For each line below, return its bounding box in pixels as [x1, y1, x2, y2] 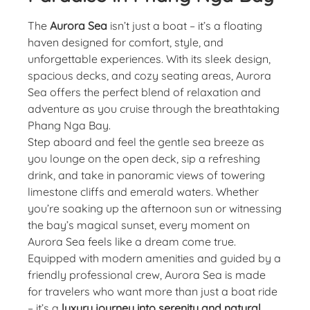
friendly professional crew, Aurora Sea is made [28, 267, 266, 282]
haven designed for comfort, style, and [28, 35, 224, 49]
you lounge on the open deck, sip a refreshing [28, 151, 260, 165]
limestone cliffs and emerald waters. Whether [28, 184, 259, 199]
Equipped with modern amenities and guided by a [28, 250, 281, 265]
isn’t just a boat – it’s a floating [107, 18, 262, 33]
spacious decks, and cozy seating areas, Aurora [28, 68, 271, 82]
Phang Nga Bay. [28, 118, 111, 132]
